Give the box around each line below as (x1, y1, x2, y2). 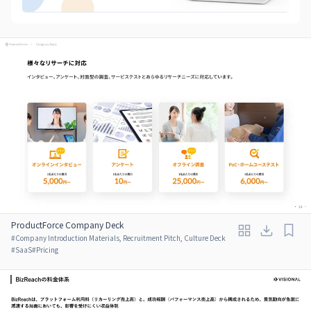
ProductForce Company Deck (11, 219, 124, 230)
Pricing (36, 244, 58, 255)
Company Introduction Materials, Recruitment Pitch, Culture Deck (15, 233, 226, 243)
